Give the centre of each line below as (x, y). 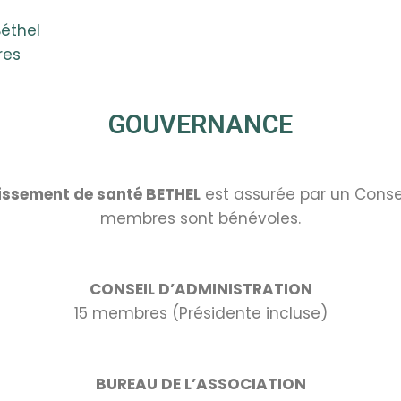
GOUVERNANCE (200, 124)
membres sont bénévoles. (200, 218)
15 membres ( (126, 313)
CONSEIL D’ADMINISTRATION (200, 289)
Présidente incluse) (253, 313)
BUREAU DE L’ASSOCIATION (200, 384)
